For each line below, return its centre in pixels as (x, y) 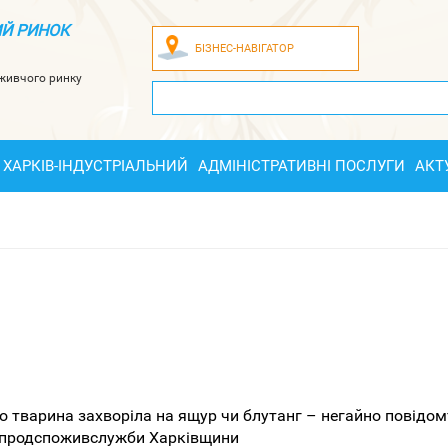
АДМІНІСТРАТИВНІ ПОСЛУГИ (301, 166)
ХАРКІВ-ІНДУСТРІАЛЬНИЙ (95, 166)
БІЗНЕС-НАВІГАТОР (245, 48)
